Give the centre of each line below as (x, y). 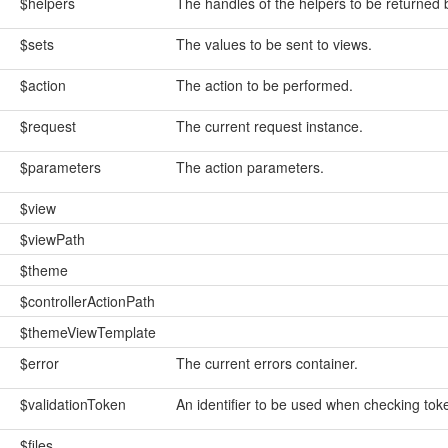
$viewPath (52, 239)
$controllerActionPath (87, 301)
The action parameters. (249, 167)
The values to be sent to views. (273, 44)
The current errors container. (266, 363)
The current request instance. (269, 126)
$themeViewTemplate (87, 332)
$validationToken (72, 404)
